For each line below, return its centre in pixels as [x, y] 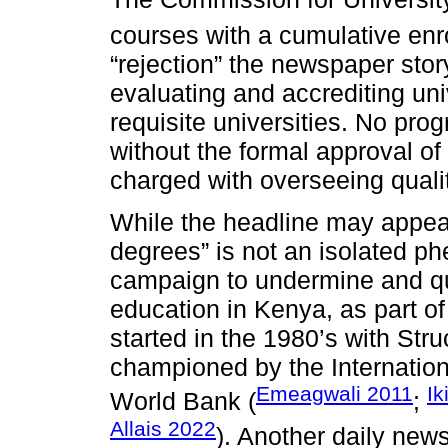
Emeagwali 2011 [334, 394]
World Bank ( [183, 401]
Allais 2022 [163, 428]
